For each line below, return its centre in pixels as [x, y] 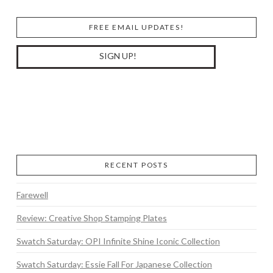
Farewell [32, 194]
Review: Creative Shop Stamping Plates [91, 218]
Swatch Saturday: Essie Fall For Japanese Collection [114, 264]
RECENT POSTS [136, 165]
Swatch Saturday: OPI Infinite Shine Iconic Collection [118, 241]
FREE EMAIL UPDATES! [136, 27]
